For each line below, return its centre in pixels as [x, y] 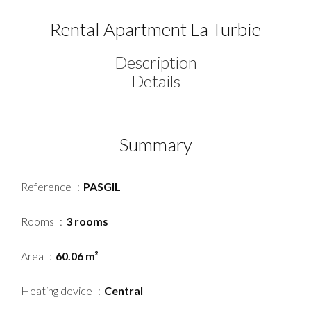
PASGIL [102, 186]
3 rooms [87, 221]
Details [155, 81]
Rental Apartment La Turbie [155, 29]
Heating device [58, 290]
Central [124, 290]
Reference [47, 186]
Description [155, 62]
